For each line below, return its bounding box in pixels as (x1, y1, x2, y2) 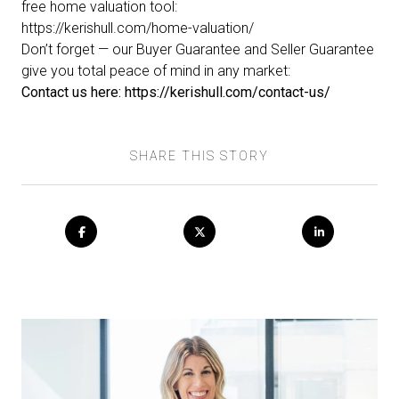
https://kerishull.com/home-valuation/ (21, 20, 254, 37)
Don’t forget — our (21, 41, 136, 59)
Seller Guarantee (271, 41, 374, 59)
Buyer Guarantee (136, 41, 240, 59)
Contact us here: (21, 84, 121, 102)
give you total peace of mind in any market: (21, 62, 290, 80)
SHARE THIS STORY (130, 149, 269, 164)
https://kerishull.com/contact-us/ (121, 84, 330, 102)
